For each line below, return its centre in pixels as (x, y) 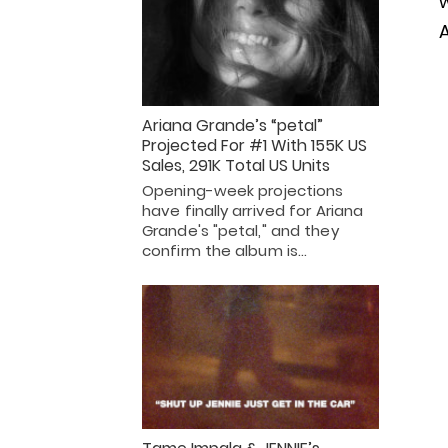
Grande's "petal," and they (240, 231)
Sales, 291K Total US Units (236, 166)
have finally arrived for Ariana (253, 211)
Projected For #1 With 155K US (254, 146)
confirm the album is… (225, 251)
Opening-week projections (243, 191)
